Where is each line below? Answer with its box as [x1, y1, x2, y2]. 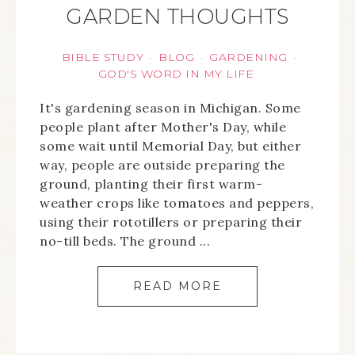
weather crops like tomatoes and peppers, [40, 195, 314, 211]
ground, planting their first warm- [40, 176, 262, 192]
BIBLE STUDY [61, 50, 144, 64]
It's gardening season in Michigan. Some [40, 100, 301, 116]
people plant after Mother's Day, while [40, 119, 286, 135]
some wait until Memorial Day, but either [40, 138, 301, 154]
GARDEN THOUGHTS [66, 4, 289, 29]
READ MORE [133, 279, 222, 293]
